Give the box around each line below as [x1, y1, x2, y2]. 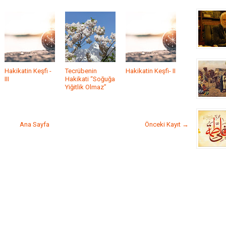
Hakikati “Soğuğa [65, 75, 115, 83]
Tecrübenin [65, 67, 97, 75]
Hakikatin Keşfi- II [126, 67, 176, 75]
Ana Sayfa [20, 121, 49, 128]
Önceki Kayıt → [145, 121, 189, 128]
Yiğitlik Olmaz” [65, 83, 106, 91]
